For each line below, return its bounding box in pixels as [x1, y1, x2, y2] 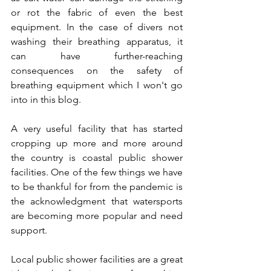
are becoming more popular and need [11, 209, 183, 221]
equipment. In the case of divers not [11, 21, 183, 33]
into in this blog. [11, 93, 81, 105]
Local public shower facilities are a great [11, 253, 183, 265]
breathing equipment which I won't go [11, 79, 183, 91]
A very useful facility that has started [11, 122, 183, 134]
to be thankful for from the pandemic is [11, 180, 183, 192]
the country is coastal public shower [11, 151, 183, 163]
